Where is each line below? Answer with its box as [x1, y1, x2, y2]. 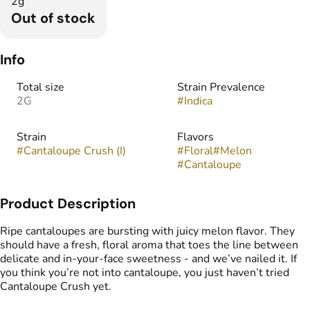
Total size [17, 80, 64, 95]
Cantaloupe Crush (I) [24, 143, 126, 158]
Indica [184, 93, 212, 109]
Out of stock [11, 9, 95, 27]
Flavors [177, 129, 214, 145]
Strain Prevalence [177, 80, 265, 95]
